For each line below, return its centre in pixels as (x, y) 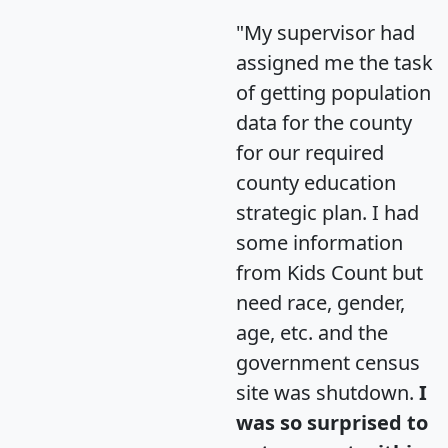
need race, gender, (320, 302)
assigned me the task (334, 62)
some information (319, 242)
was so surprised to (332, 422)
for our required (310, 152)
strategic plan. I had (327, 212)
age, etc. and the (312, 332)
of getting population (333, 92)
